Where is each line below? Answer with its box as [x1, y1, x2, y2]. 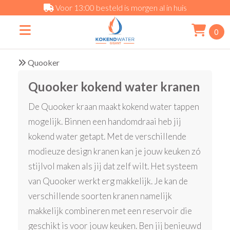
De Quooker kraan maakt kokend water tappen [28, 101, 200, 112]
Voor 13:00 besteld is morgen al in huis [53, 3, 187, 12]
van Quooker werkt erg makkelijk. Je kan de [28, 176, 188, 187]
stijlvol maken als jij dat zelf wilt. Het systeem [28, 161, 198, 172]
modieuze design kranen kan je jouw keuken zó [28, 146, 201, 157]
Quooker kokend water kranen [28, 79, 200, 94]
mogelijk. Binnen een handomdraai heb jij [28, 116, 182, 127]
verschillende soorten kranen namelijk [28, 190, 172, 202]
